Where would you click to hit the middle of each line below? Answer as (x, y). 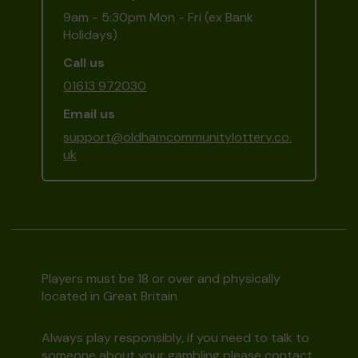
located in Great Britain (110, 296)
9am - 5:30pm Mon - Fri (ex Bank (159, 18)
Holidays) (91, 35)
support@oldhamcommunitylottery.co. (178, 137)
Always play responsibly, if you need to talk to (176, 338)
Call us (84, 63)
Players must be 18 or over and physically (161, 279)
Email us (89, 114)
